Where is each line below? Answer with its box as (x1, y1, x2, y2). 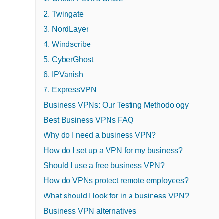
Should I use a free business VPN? (44, 161, 165, 170)
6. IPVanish (44, 70, 83, 79)
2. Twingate (44, 9, 84, 18)
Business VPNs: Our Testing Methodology (44, 100, 189, 109)
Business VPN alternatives (44, 206, 136, 215)
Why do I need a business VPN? (44, 131, 156, 139)
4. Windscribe (44, 40, 91, 48)
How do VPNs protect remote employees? (44, 176, 189, 185)
